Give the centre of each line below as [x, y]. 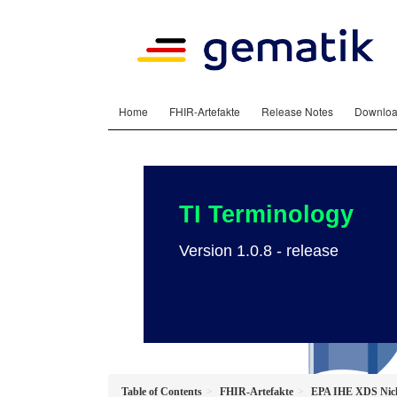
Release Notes [297, 112]
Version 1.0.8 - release [259, 251]
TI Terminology [266, 215]
